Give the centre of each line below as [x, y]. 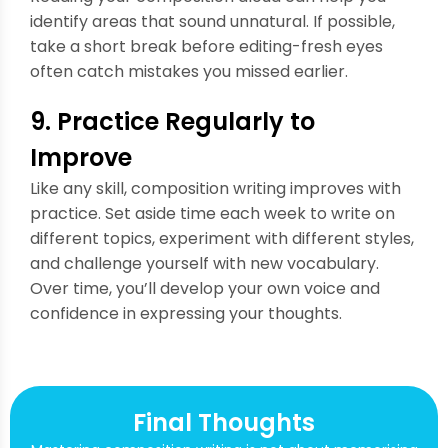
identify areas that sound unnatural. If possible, [212, 21]
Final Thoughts [224, 422]
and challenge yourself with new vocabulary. [204, 263]
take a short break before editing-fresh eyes [206, 46]
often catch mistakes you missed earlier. [189, 71]
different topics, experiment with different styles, [222, 238]
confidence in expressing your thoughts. [186, 313]
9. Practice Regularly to [172, 121]
